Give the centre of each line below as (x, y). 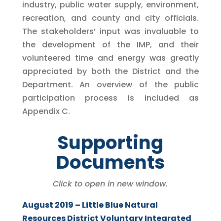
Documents (110, 162)
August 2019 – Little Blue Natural (90, 205)
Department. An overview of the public (110, 84)
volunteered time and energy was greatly (110, 58)
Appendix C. (46, 111)
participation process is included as (110, 98)
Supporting (110, 142)
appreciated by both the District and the (110, 71)
